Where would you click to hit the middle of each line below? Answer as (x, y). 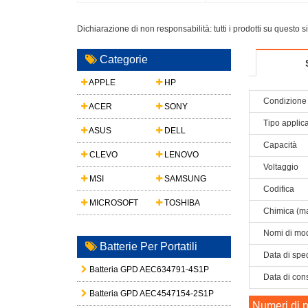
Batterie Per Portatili (147, 246)
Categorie (122, 59)
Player (193, 7)
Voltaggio (281, 167)
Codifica (279, 189)
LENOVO (181, 155)
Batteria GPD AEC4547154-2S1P (151, 294)
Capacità (280, 145)
